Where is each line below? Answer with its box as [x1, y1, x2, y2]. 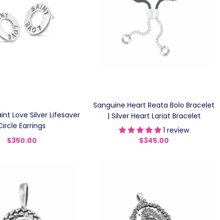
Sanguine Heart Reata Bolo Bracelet [93, 100, 215, 110]
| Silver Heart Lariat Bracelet [107, 111, 201, 121]
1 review [163, 125, 190, 135]
